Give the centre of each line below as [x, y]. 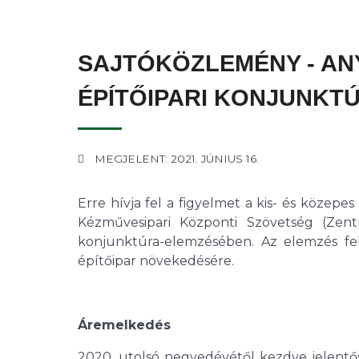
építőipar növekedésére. [156, 261]
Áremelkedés [124, 325]
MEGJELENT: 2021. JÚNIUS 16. [177, 159]
